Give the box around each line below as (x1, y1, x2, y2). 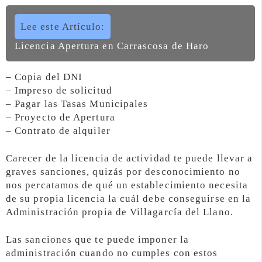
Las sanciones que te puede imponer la (6, 233, 189, 245)
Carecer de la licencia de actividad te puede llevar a (6, 153, 253, 164)
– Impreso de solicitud (6, 85, 112, 96)
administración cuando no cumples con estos (6, 247, 218, 258)
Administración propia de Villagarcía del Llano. (6, 206, 233, 218)
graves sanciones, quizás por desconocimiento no (6, 166, 240, 178)
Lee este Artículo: (20, 21, 105, 33)
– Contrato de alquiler (6, 125, 111, 137)
